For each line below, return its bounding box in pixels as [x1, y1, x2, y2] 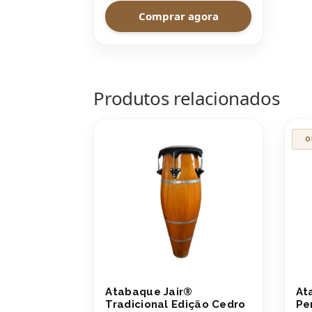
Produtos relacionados [93, 86, 280, 111]
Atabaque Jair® [105, 286, 193, 299]
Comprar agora [138, 8, 219, 23]
